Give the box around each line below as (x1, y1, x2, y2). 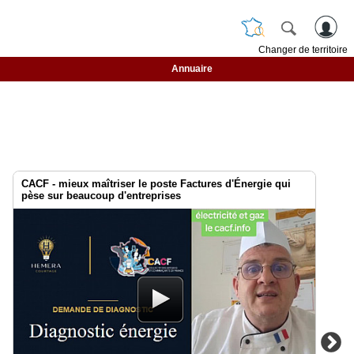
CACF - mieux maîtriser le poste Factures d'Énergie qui (21, 178, 291, 190)
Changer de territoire (258, 44, 348, 55)
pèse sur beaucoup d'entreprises (21, 190, 181, 201)
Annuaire (171, 63, 213, 74)
